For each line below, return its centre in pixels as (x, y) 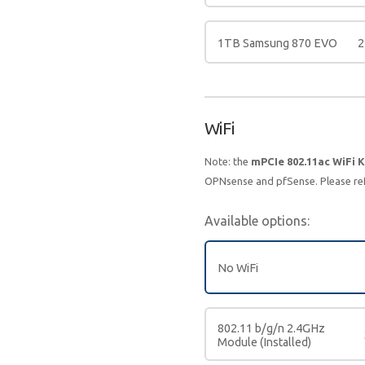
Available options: (257, 221)
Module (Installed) (264, 342)
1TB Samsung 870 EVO (277, 43)
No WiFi (237, 268)
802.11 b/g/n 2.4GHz (271, 328)
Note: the (227, 162)
